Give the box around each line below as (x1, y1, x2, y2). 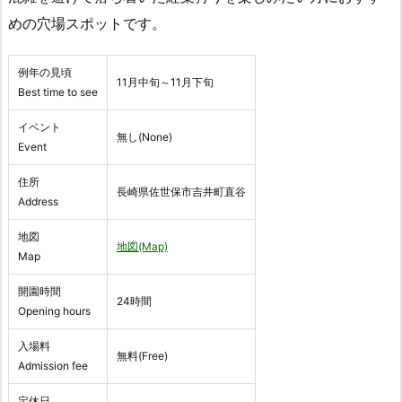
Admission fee (18, 359, 88, 373)
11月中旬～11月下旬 (117, 75, 214, 90)
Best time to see (18, 85, 98, 100)
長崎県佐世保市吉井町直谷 (117, 185, 246, 199)
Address (18, 195, 58, 209)
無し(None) (117, 130, 172, 144)
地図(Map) (117, 240, 168, 254)
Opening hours (18, 304, 91, 319)
